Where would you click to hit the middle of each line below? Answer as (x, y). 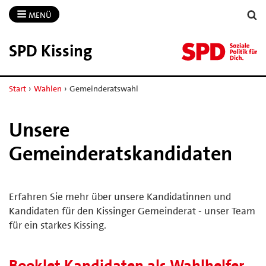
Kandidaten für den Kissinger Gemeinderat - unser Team (132, 210)
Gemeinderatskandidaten (121, 153)
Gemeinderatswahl (104, 88)
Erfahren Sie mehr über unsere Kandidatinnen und (120, 196)
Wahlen (47, 88)
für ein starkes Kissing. (58, 225)
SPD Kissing (50, 51)
